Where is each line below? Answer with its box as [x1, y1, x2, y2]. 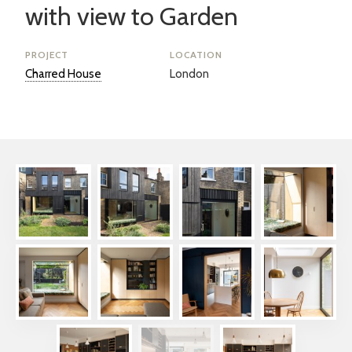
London [170, 67, 209, 82]
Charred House [25, 67, 101, 82]
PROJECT [25, 49, 68, 61]
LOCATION [170, 49, 222, 61]
